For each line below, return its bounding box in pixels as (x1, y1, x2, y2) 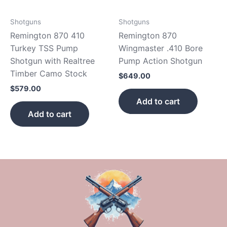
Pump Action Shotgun (119, 56, 202, 66)
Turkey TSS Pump (10, 43, 78, 54)
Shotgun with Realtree (10, 56, 95, 66)
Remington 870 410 (10, 30, 85, 41)
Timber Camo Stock (10, 68, 87, 79)
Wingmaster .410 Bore (119, 43, 203, 54)
